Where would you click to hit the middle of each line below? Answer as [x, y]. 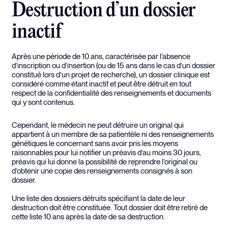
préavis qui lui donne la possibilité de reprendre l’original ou [105, 162]
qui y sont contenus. [43, 102]
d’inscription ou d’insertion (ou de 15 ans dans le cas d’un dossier [113, 65]
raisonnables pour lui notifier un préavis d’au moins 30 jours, [106, 152]
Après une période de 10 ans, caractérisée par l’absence [101, 56]
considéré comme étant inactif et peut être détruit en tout [102, 84]
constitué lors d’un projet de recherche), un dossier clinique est [111, 75]
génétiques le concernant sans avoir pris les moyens [95, 143]
